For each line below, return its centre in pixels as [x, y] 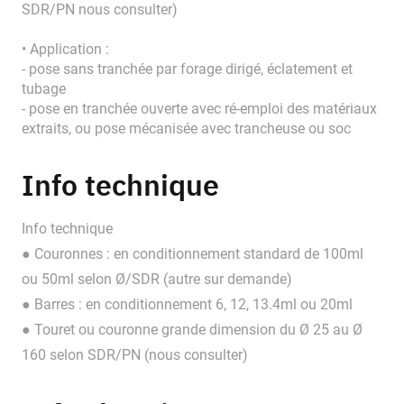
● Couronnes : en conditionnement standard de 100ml [193, 254]
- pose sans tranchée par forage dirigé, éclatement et [187, 69]
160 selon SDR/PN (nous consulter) [135, 355]
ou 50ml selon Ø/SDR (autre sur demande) [157, 280]
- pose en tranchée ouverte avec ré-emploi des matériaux [199, 109]
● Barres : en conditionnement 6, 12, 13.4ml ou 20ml [187, 305]
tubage [44, 89]
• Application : [65, 50]
